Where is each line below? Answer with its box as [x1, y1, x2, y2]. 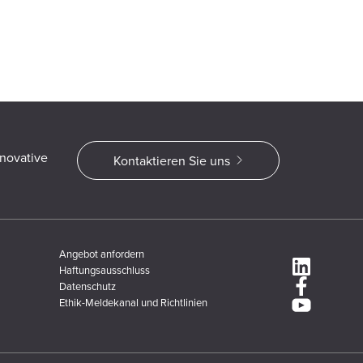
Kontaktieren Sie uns [113, 151, 230, 169]
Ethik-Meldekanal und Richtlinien [59, 294, 207, 310]
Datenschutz [59, 278, 116, 293]
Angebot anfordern [59, 246, 144, 261]
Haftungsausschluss [59, 262, 150, 277]
